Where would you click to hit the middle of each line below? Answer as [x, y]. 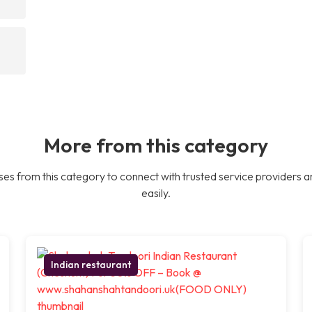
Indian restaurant [91, 264]
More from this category [156, 145]
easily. [156, 193]
